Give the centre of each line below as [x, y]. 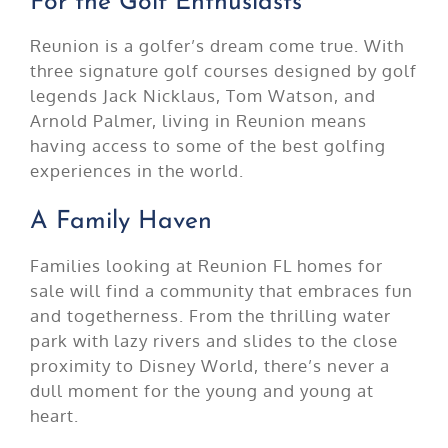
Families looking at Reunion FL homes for [206, 265]
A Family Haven [120, 222]
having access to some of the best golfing [207, 146]
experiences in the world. [136, 171]
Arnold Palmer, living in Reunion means [198, 121]
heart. [54, 415]
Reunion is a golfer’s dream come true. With [216, 46]
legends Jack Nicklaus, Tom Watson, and [202, 96]
